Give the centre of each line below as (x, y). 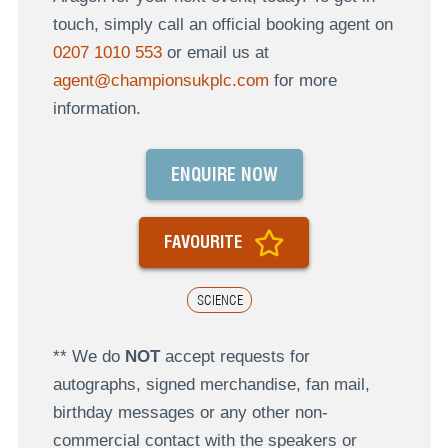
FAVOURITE (203, 241)
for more (302, 81)
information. (96, 109)
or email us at (215, 53)
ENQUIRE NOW (224, 174)
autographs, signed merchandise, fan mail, (211, 384)
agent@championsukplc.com (160, 81)
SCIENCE (219, 300)
